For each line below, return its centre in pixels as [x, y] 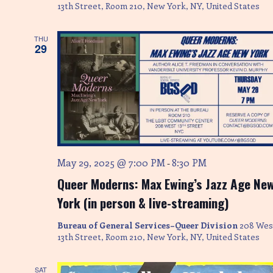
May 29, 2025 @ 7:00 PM [111, 163]
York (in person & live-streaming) [143, 203]
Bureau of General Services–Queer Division [148, 225]
